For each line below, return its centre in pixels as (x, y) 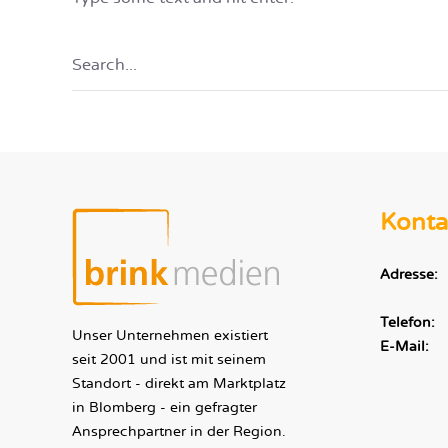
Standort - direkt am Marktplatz (179, 383)
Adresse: (408, 274)
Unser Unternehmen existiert (170, 335)
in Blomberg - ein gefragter (164, 407)
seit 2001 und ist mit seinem (169, 359)
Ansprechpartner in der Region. (179, 431)
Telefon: (407, 322)
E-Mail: (404, 346)
